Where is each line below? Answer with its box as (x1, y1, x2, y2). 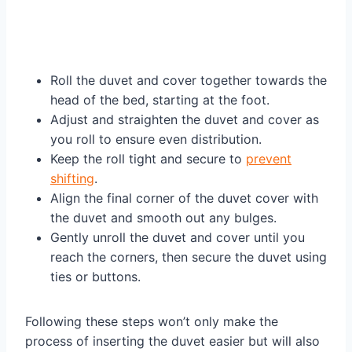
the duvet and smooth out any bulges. (50, 210, 277, 226)
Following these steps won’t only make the (25, 313, 278, 330)
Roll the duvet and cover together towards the (50, 72, 327, 89)
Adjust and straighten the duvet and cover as (50, 112, 319, 128)
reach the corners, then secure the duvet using (50, 249, 327, 266)
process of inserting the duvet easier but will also (25, 333, 320, 350)
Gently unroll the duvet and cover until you (50, 229, 305, 246)
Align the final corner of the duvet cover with (50, 190, 318, 207)
